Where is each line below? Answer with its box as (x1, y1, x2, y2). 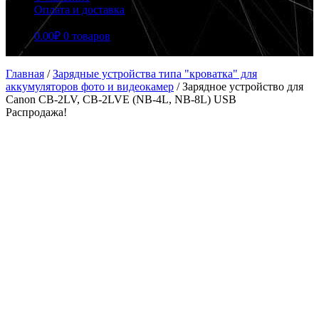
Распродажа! (6, 106, 67, 118)
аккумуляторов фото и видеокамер (6, 80, 174, 93)
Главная (6, 68, 44, 80)
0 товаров (63, 30, 110, 42)
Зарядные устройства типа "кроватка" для (53, 68, 257, 80)
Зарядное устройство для (182, 80, 303, 93)
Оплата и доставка (34, 4, 125, 16)
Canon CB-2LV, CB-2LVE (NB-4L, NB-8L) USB (6, 93, 236, 105)
